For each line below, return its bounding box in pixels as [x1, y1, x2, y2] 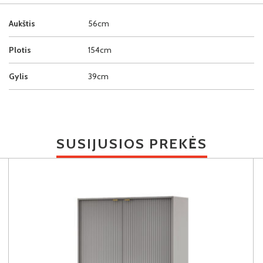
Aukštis [9, 18, 35, 29]
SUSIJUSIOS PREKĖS [56, 134, 207, 152]
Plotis [9, 44, 31, 55]
